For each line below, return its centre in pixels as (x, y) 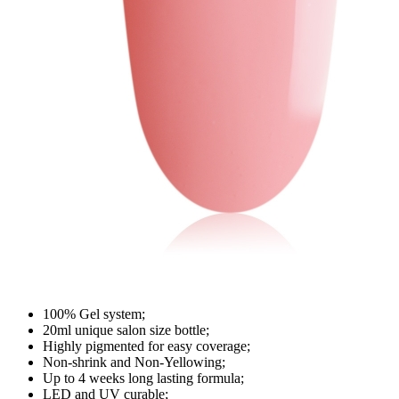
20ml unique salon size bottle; (126, 330)
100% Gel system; (94, 314)
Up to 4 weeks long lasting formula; (143, 379)
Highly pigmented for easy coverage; (147, 346)
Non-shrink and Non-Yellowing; (134, 362)
